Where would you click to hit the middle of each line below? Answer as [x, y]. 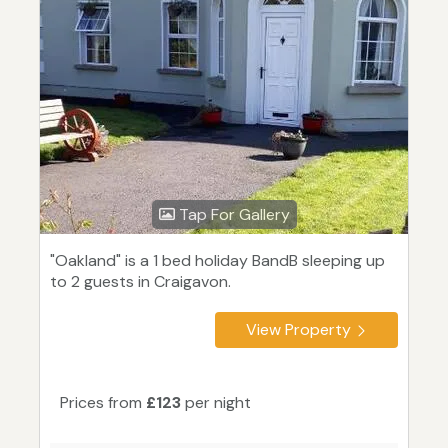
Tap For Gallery [232, 215]
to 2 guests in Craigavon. [140, 282]
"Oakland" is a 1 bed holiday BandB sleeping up [217, 261]
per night [216, 403]
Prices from [103, 403]
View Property [298, 330]
